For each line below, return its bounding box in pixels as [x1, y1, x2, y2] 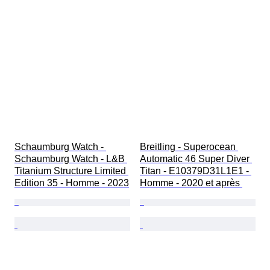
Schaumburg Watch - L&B [14, 154, 127, 165]
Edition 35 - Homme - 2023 [14, 178, 129, 189]
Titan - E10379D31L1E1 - [140, 166, 251, 177]
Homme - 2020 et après [140, 178, 242, 189]
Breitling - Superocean [140, 142, 238, 152]
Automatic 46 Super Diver [140, 154, 252, 165]
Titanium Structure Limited [14, 166, 128, 177]
